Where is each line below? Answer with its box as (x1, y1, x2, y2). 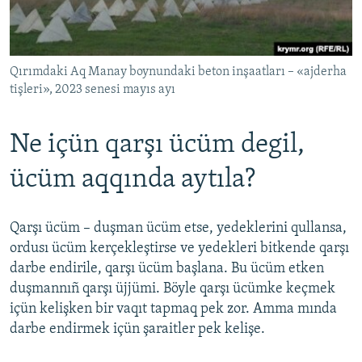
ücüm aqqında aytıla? (10, 165, 255, 194)
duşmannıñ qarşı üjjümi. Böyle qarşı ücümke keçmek (10, 280, 335, 297)
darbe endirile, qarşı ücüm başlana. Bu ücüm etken (10, 260, 324, 276)
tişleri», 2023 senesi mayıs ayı (10, 82, 175, 96)
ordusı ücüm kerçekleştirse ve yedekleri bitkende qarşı (10, 240, 349, 256)
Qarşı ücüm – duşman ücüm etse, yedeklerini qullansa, (10, 220, 347, 236)
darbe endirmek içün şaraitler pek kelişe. (10, 321, 265, 337)
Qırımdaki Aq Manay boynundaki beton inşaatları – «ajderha (10, 65, 347, 78)
